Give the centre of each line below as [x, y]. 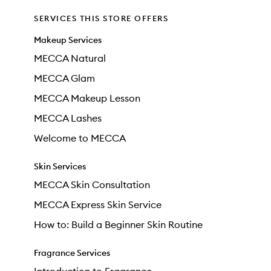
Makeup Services [68, 40]
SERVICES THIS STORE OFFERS [101, 18]
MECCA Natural [70, 58]
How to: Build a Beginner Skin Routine [118, 224]
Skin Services [60, 166]
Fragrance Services [72, 253]
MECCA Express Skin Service [98, 204]
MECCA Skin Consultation [92, 184]
